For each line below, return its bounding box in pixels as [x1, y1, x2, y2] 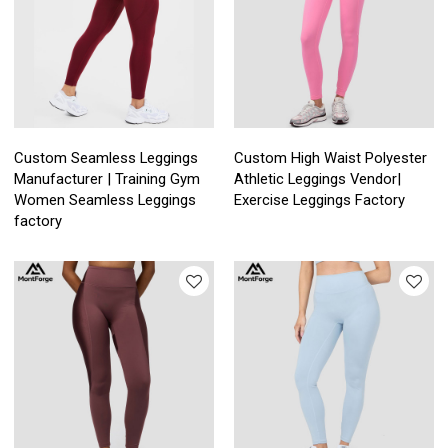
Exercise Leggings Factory [234, 190, 405, 209]
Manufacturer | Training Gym [14, 169, 201, 188]
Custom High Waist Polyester [234, 148, 427, 167]
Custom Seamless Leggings [14, 148, 199, 167]
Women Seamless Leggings [14, 190, 197, 209]
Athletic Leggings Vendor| [234, 169, 401, 188]
